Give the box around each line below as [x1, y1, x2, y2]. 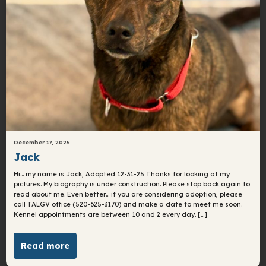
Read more [21, 240, 70, 252]
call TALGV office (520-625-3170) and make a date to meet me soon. [14, 199, 243, 208]
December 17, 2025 [14, 138, 71, 146]
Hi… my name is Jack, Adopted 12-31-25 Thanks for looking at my [14, 169, 230, 178]
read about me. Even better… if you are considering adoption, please [14, 189, 243, 198]
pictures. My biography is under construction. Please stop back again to [14, 179, 251, 188]
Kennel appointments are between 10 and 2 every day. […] [14, 210, 208, 218]
